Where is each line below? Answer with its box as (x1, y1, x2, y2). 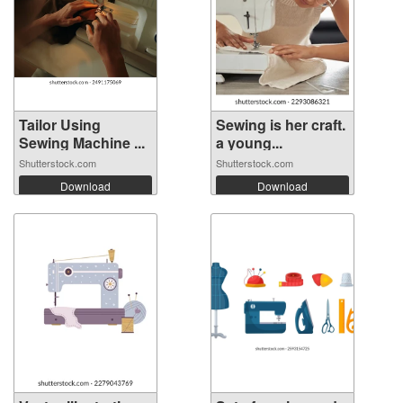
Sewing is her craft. (216, 114, 345, 135)
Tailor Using (19, 114, 101, 135)
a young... (216, 132, 282, 153)
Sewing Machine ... (19, 132, 145, 153)
